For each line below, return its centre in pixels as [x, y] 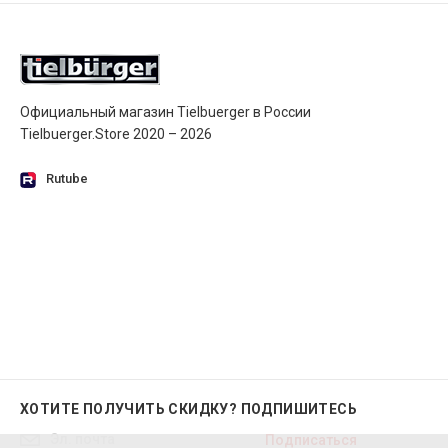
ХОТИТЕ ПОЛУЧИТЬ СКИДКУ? [130, 409]
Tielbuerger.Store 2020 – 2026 [116, 134]
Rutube [67, 179]
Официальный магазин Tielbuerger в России [165, 112]
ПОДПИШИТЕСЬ [299, 409]
